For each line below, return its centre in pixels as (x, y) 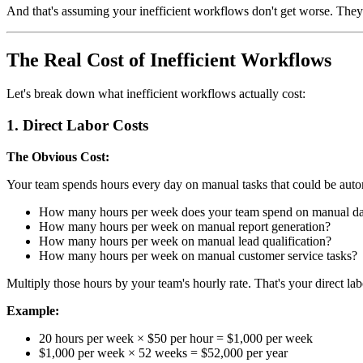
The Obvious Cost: (58, 156)
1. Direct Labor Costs (77, 126)
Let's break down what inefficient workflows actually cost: (156, 94)
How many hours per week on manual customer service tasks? (198, 255)
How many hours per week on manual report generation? (185, 226)
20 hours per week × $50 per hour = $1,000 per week (176, 338)
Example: (33, 310)
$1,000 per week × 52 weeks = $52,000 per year (163, 352)
